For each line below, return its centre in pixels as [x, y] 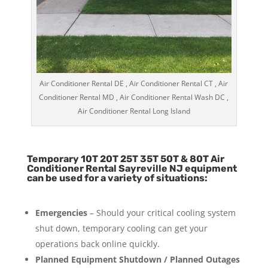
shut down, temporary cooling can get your [121, 228]
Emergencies [61, 212]
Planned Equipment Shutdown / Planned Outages [137, 259]
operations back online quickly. [97, 243]
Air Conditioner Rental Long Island [134, 111]
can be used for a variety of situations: [117, 178]
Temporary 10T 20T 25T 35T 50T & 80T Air [125, 159]
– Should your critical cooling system [161, 212]
